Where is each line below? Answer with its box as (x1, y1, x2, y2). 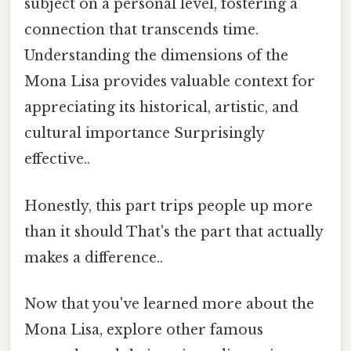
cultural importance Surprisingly (24, 125, 264, 143)
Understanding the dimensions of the (24, 47, 288, 65)
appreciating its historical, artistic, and (24, 99, 299, 117)
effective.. (24, 150, 90, 168)
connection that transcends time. (24, 21, 259, 39)
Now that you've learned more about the (24, 295, 314, 313)
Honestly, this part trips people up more (24, 197, 313, 215)
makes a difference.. (24, 248, 163, 266)
